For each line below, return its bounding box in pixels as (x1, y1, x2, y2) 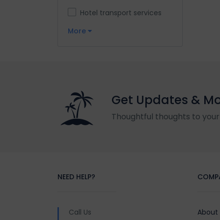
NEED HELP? (57, 171, 95, 182)
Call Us (69, 207, 91, 217)
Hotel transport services (80, 8, 162, 18)
